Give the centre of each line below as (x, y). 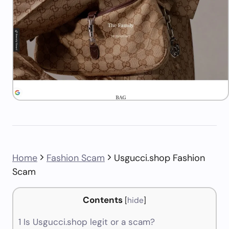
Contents (103, 200)
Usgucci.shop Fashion (159, 158)
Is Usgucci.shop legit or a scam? (88, 222)
